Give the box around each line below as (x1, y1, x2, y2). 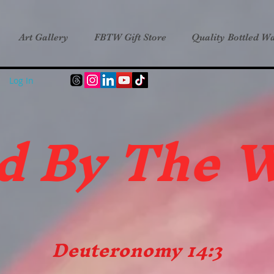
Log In (9, 75, 34, 86)
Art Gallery (18, 32, 68, 43)
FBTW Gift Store (94, 32, 166, 43)
